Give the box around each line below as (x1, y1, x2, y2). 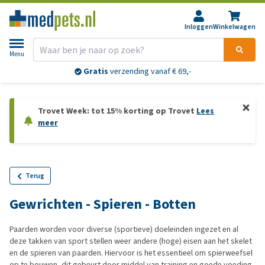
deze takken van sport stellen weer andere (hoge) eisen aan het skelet (9, 235, 252, 247)
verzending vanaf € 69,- (108, 66, 191, 77)
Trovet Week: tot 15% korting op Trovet (38, 105, 196, 117)
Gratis (83, 66, 108, 77)
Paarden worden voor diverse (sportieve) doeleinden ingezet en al (9, 224, 238, 235)
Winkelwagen (213, 22, 256, 31)
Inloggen (185, 22, 213, 31)
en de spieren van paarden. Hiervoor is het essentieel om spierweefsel (9, 247, 253, 258)
